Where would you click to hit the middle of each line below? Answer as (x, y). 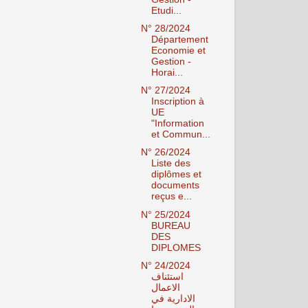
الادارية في (173, 298)
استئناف (167, 276)
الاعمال (165, 287)
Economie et (178, 51)
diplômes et (176, 175)
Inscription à (177, 102)
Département (179, 40)
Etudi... (166, 11)
